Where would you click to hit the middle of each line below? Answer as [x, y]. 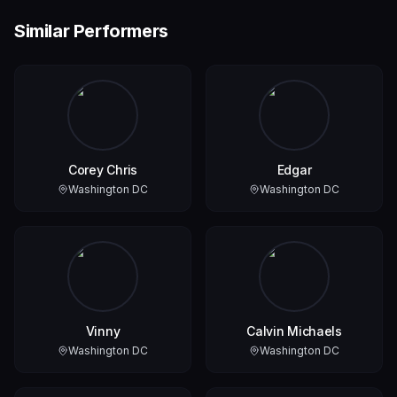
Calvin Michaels [294, 331]
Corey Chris [103, 170]
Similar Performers [91, 31]
